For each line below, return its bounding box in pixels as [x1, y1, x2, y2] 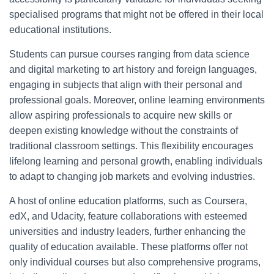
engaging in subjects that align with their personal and [9, 80, 242, 91]
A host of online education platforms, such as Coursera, [9, 196, 247, 207]
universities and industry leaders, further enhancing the [9, 226, 246, 237]
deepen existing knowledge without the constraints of [9, 125, 238, 136]
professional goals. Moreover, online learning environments [9, 95, 265, 106]
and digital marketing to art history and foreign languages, [9, 64, 257, 75]
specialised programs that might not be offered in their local [9, 9, 264, 20]
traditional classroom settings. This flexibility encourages [9, 141, 253, 152]
